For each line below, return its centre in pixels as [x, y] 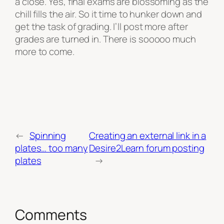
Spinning [48, 135]
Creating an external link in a [148, 135]
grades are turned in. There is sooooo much [105, 39]
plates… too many [51, 148]
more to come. [45, 52]
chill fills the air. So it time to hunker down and [108, 14]
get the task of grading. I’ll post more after [101, 27]
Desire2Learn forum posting [147, 148]
